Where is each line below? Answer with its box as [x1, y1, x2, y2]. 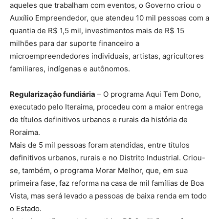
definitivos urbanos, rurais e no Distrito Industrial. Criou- [10, 153, 205, 162]
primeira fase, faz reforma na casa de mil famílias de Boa [10, 178, 204, 188]
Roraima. [10, 127, 40, 137]
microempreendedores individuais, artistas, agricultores [10, 51, 204, 61]
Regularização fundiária [10, 89, 95, 99]
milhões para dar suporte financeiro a [10, 38, 139, 48]
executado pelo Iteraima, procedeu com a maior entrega [10, 102, 203, 111]
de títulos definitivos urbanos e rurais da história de [10, 114, 188, 124]
